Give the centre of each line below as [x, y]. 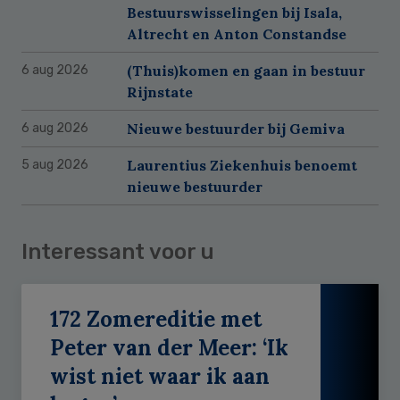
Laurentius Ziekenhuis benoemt [242, 165]
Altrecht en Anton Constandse [237, 33]
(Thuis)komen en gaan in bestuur [246, 70]
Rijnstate [160, 92]
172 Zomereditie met [156, 319]
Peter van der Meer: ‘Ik [169, 347]
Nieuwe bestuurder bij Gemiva [236, 128]
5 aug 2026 [55, 164]
